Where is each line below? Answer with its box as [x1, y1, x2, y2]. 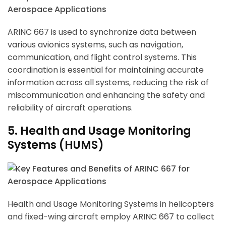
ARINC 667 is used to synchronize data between [8, 26, 196, 38]
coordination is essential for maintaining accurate [8, 64, 204, 76]
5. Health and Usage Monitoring [8, 123, 191, 139]
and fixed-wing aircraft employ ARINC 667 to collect [8, 211, 214, 223]
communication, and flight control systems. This [8, 51, 197, 64]
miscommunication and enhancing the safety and [8, 89, 205, 101]
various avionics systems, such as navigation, [8, 39, 183, 51]
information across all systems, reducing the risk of [8, 77, 209, 89]
